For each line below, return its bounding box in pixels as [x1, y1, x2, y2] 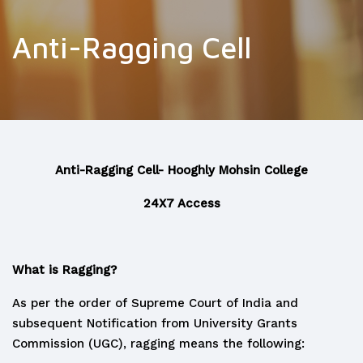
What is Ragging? [12, 263, 117, 277]
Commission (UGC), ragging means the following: [12, 336, 305, 351]
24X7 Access [143, 196, 220, 211]
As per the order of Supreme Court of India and [12, 296, 298, 310]
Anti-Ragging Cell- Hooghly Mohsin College [55, 163, 308, 177]
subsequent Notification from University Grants [12, 316, 297, 331]
